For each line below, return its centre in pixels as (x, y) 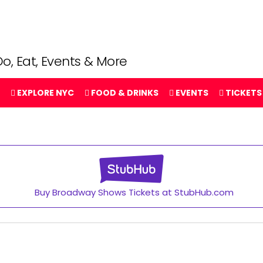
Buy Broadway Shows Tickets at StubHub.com (131, 193)
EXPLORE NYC (45, 93)
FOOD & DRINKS (124, 93)
